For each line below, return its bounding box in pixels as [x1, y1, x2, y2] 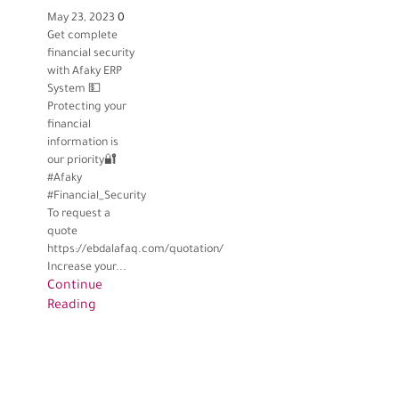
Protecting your [47, 102, 127, 115]
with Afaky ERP [47, 66, 123, 79]
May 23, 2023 [47, 12, 116, 26]
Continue [47, 280, 103, 295]
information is [47, 137, 119, 151]
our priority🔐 [47, 155, 118, 168]
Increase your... [47, 262, 127, 275]
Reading [47, 299, 97, 314]
